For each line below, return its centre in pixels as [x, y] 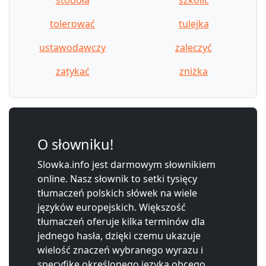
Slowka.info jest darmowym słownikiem [126, 164]
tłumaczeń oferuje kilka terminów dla [121, 221]
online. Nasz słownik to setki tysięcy [117, 178]
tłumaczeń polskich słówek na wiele [117, 193]
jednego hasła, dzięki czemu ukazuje [119, 235]
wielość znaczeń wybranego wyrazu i [120, 250]
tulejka [194, 23]
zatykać [72, 71]
